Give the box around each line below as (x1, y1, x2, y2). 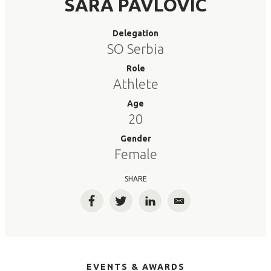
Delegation (113, 28, 158, 38)
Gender (120, 134, 151, 143)
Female (114, 146, 157, 162)
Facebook (91, 200, 138, 212)
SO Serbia (107, 41, 164, 56)
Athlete (113, 76, 158, 91)
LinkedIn (149, 200, 191, 212)
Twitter (120, 200, 157, 212)
